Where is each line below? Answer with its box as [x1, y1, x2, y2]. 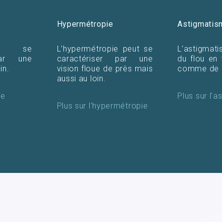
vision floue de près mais [56, 63, 153, 73]
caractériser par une [56, 54, 153, 63]
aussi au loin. [56, 73, 106, 83]
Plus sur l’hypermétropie [56, 101, 148, 111]
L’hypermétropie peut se [56, 44, 153, 54]
